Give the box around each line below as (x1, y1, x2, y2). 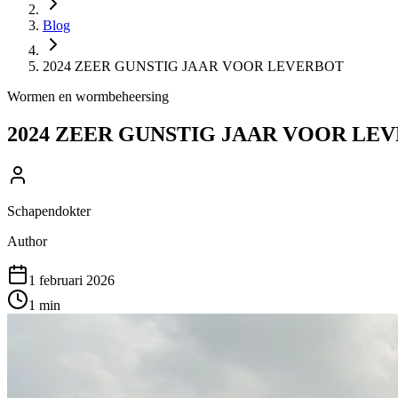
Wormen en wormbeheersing (7, 89, 169, 104)
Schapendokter (7, 203, 91, 219)
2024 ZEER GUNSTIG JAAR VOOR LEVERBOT (43, 59, 344, 74)
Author (7, 233, 47, 249)
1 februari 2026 (28, 272, 115, 288)
